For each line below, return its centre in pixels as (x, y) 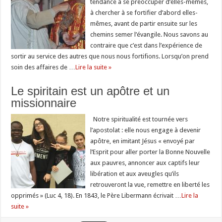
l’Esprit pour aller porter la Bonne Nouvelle (150, 152)
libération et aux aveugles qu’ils (135, 173)
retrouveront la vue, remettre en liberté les (150, 184)
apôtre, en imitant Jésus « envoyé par (143, 141)
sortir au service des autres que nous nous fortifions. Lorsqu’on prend (110, 56)
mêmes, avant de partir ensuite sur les (144, 23)
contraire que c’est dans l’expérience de (146, 45)
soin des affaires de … (43, 67)
